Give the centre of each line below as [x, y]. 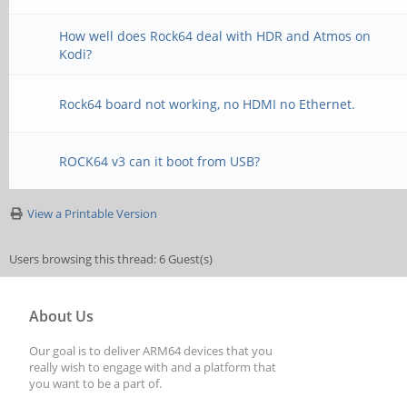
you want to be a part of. [95, 383]
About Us [61, 316]
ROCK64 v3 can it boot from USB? [160, 161]
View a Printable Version [92, 213]
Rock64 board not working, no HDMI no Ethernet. [208, 104]
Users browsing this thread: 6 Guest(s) [111, 259]
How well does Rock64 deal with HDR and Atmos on [215, 36]
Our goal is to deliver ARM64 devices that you [151, 351]
